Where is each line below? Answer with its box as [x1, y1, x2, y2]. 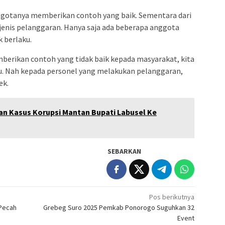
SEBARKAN [107, 146, 142, 156]
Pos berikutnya [149, 192, 195, 201]
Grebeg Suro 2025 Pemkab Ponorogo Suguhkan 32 [43, 202, 195, 212]
